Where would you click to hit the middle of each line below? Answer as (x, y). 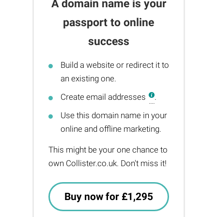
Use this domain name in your (114, 115)
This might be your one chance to (108, 150)
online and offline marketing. (111, 129)
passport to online (108, 23)
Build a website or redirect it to (115, 65)
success (108, 41)
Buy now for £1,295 (108, 197)
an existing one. (88, 78)
